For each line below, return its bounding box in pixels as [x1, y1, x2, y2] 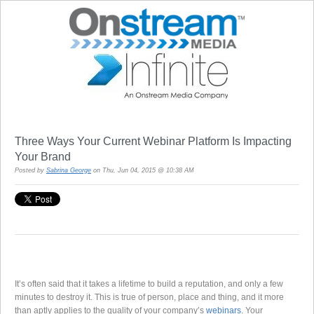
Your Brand [15, 150, 71, 163]
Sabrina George [46, 167, 91, 174]
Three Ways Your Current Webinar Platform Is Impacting [15, 135, 292, 147]
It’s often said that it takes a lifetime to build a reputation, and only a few [15, 279, 283, 288]
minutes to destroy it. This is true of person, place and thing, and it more [15, 292, 284, 301]
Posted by [15, 167, 46, 174]
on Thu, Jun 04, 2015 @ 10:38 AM [91, 167, 194, 174]
